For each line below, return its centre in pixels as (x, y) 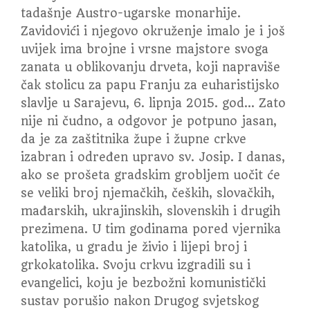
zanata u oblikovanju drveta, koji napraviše (151, 67)
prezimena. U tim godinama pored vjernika (151, 229)
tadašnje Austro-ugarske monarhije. (131, 13)
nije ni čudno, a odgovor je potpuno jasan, (149, 121)
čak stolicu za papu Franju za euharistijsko (150, 85)
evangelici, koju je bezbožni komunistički (143, 283)
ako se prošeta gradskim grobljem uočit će (151, 175)
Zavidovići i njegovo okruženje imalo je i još (153, 31)
